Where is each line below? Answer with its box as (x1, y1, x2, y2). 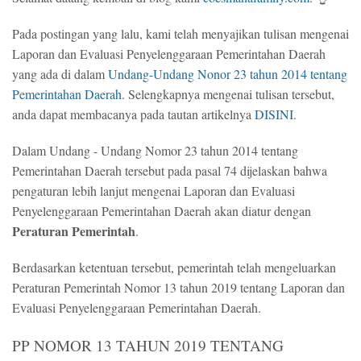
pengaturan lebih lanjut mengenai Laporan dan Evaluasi (12, 182, 295, 199)
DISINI (255, 106, 293, 122)
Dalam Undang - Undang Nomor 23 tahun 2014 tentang (12, 142, 298, 159)
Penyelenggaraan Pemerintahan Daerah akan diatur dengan (12, 202, 311, 219)
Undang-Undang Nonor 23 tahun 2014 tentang (108, 65, 347, 82)
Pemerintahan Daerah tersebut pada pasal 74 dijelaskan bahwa (12, 162, 327, 179)
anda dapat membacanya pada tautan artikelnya (12, 106, 255, 122)
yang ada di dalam (12, 65, 108, 82)
